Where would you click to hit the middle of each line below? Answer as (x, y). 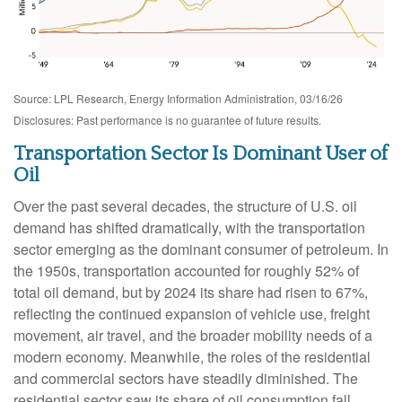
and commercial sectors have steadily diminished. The (186, 379)
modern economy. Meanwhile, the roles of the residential (192, 357)
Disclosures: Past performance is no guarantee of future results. (167, 120)
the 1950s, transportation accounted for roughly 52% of (186, 271)
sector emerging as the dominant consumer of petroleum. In (201, 249)
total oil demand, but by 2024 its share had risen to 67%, (191, 293)
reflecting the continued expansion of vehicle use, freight (192, 314)
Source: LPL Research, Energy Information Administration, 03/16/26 (178, 99)
